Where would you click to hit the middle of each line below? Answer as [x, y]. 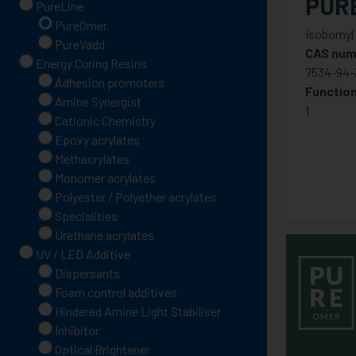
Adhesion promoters [110, 82]
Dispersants [87, 273]
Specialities [86, 216]
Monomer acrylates [105, 178]
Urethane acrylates [104, 235]
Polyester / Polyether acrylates [136, 197]
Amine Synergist [98, 101]
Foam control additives [116, 292]
